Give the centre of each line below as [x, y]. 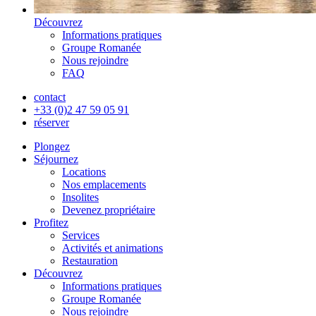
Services [81, 235]
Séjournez [56, 159]
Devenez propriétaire [109, 210]
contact [50, 97]
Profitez [51, 223]
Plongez [52, 146]
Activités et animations [113, 248]
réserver [51, 122]
